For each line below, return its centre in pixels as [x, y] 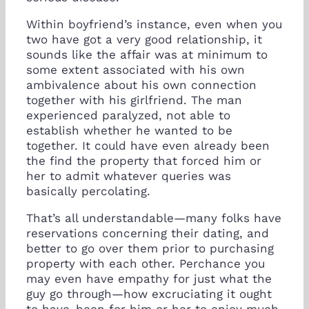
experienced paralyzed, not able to [128, 115]
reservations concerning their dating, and [148, 233]
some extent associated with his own [136, 69]
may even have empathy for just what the [149, 278]
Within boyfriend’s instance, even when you [154, 24]
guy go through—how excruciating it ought [149, 293]
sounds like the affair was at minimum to [147, 54]
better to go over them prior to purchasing [150, 248]
